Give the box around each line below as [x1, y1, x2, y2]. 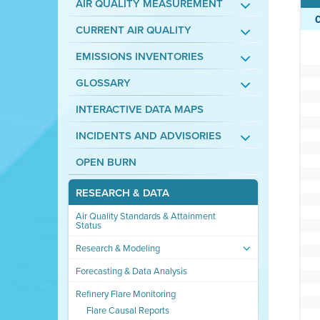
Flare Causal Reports [86, 304, 169, 316]
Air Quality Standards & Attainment [75, 209, 216, 222]
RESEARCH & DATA [75, 185, 169, 200]
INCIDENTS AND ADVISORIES [75, 128, 221, 143]
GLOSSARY [75, 75, 131, 90]
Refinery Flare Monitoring [75, 287, 176, 300]
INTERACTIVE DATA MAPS [75, 101, 204, 116]
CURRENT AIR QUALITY [75, 22, 191, 37]
